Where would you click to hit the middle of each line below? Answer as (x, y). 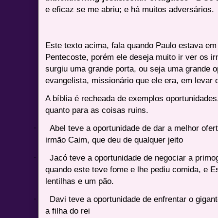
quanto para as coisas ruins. (97, 110)
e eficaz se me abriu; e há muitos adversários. (130, 9)
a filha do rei (68, 210)
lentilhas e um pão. (80, 181)
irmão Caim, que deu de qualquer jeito (114, 139)
